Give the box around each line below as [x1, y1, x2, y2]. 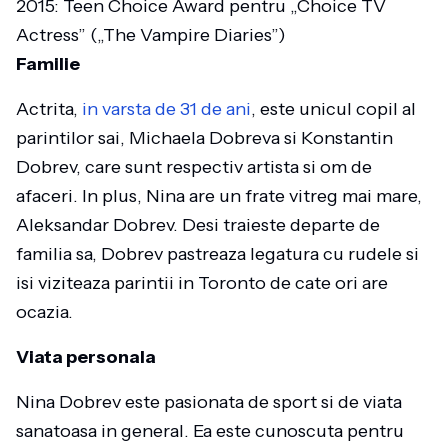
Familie [16, 53, 80, 75]
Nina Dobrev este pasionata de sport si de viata [16, 391, 402, 413]
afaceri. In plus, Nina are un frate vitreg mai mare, [16, 185, 422, 207]
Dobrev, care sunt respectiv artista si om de [16, 156, 372, 178]
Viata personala [16, 346, 156, 368]
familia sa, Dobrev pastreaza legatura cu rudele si [16, 243, 419, 265]
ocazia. [16, 301, 73, 323]
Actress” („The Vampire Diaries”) [16, 24, 286, 46]
